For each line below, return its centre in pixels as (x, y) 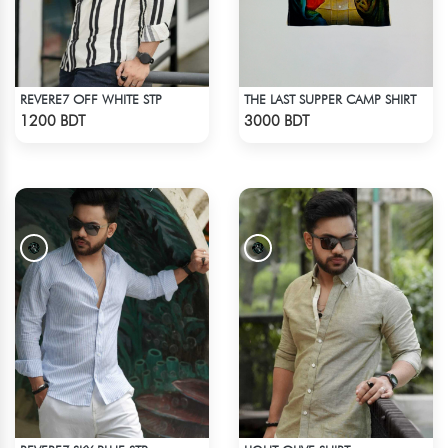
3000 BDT (276, 121)
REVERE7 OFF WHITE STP (91, 98)
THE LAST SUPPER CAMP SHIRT (330, 98)
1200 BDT (52, 121)
